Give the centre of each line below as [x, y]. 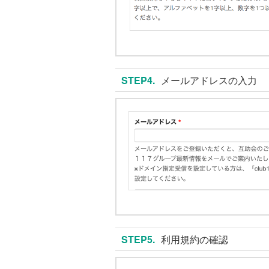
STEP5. [138, 239]
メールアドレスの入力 [209, 80]
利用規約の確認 [195, 239]
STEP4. [138, 80]
